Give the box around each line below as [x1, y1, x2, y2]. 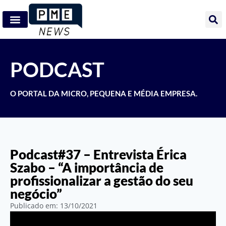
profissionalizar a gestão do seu [10, 173, 193, 189]
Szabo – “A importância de [10, 159, 163, 176]
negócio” [10, 186, 62, 202]
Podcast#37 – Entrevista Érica [10, 146, 187, 163]
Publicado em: [10, 201, 60, 211]
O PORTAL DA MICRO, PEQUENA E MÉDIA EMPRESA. [10, 89, 197, 98]
